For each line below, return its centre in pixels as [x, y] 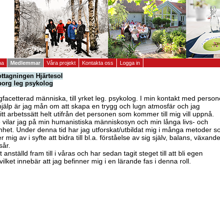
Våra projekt [61, 63]
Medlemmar [25, 63]
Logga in [130, 63]
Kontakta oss [98, 63]
